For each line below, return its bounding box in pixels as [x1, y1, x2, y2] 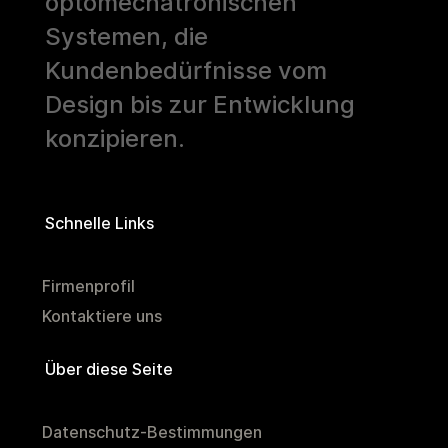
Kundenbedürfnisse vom [44, 56, 327, 86]
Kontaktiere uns [41, 307, 162, 327]
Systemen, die [44, 22, 208, 52]
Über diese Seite [44, 360, 173, 380]
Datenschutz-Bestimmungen [41, 423, 262, 443]
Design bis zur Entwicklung [44, 90, 355, 120]
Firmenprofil [41, 277, 135, 297]
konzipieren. [44, 124, 185, 154]
